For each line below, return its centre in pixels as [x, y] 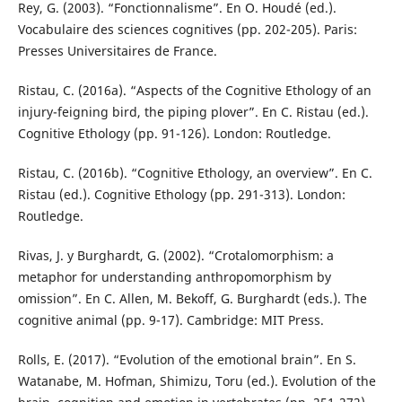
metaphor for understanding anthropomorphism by [174, 277]
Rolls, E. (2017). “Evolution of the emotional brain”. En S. [187, 360]
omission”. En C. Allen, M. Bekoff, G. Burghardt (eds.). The [192, 299]
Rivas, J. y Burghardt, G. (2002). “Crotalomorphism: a [175, 256]
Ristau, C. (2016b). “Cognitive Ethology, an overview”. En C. [195, 173]
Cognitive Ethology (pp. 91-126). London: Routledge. [174, 134]
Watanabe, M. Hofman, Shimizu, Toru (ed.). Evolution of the [197, 381]
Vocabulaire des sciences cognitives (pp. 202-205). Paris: [187, 30]
